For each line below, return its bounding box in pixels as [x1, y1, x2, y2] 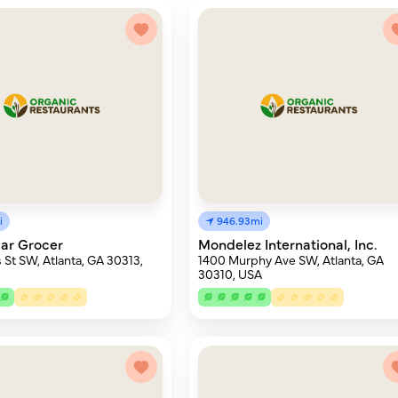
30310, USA [198, 265, 263, 283]
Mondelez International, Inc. [198, 234, 378, 253]
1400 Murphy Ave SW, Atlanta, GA [198, 251, 385, 268]
